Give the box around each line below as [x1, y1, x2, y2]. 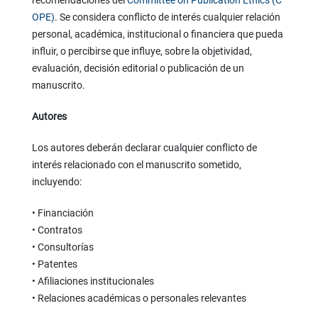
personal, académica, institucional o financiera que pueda [31, 28, 283, 40]
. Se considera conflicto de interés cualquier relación [54, 11, 280, 23]
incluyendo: [31, 176, 82, 188]
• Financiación [31, 207, 94, 219]
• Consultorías [31, 241, 94, 253]
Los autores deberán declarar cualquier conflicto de [31, 142, 257, 154]
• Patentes [31, 258, 77, 270]
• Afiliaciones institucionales [31, 275, 154, 287]
